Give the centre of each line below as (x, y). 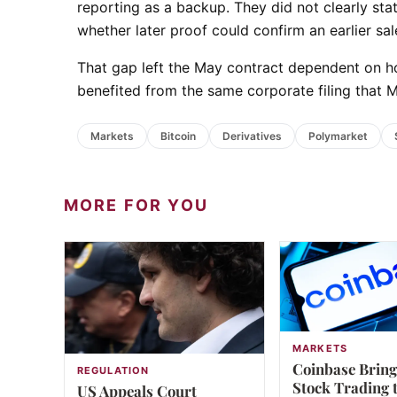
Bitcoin (178, 136)
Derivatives (252, 136)
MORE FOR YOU (136, 206)
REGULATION (113, 371)
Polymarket (338, 136)
